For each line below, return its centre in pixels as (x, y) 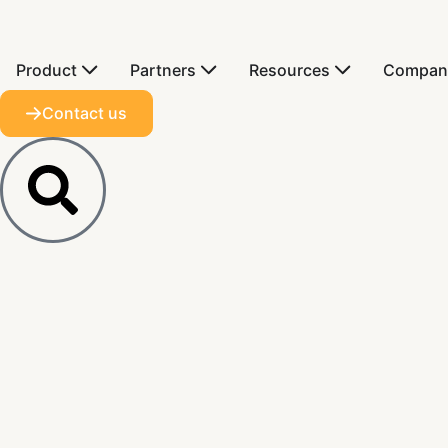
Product (46, 70)
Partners (163, 70)
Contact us (84, 113)
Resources (289, 70)
